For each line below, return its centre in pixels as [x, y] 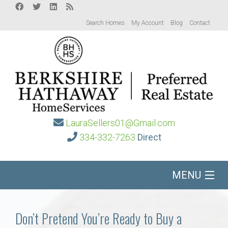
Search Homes [105, 23]
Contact [200, 23]
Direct [149, 137]
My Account [148, 23]
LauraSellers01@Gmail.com [120, 123]
